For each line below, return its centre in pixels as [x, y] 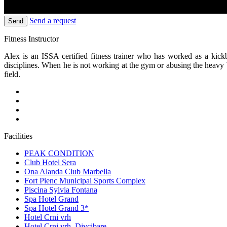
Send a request [53, 21]
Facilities [18, 136]
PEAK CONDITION [59, 154]
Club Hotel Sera [50, 163]
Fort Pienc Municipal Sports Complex [85, 181]
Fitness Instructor [31, 39]
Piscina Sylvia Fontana [61, 190]
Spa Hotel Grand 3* [56, 208]
